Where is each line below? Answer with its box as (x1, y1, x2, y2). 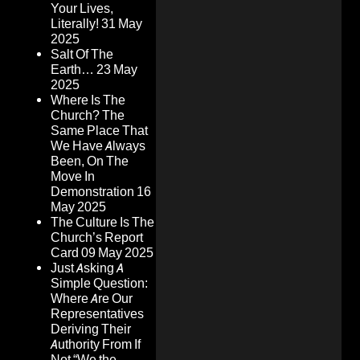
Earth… (51, 62, 94, 78)
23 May (96, 62, 137, 78)
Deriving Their (51, 321, 131, 337)
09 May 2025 (81, 245, 153, 261)
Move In (51, 169, 95, 185)
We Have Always (51, 138, 145, 154)
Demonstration (51, 184, 134, 200)
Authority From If (51, 337, 141, 353)
